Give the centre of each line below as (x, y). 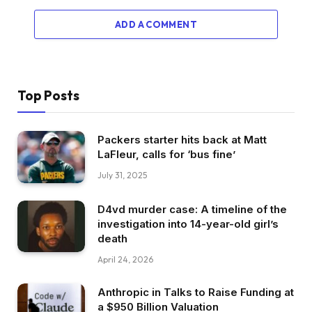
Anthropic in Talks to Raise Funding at (196, 292)
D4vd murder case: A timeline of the (192, 209)
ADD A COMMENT (156, 25)
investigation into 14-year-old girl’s (188, 224)
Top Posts (48, 96)
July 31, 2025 (122, 175)
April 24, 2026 (125, 259)
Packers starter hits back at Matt (182, 140)
